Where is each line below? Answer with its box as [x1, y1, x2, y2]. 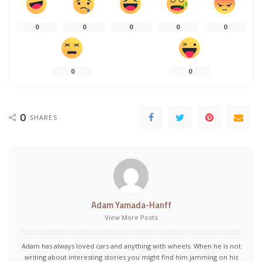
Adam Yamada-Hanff [91, 198, 171, 212]
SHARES [30, 113, 57, 122]
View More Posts [104, 213, 158, 222]
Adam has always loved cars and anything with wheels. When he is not [21, 242, 241, 251]
